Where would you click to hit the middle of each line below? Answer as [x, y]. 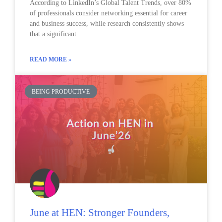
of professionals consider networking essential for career [109, 13]
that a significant [53, 34]
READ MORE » [51, 60]
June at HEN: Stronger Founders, [100, 213]
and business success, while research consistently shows [107, 24]
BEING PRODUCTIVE [61, 91]
